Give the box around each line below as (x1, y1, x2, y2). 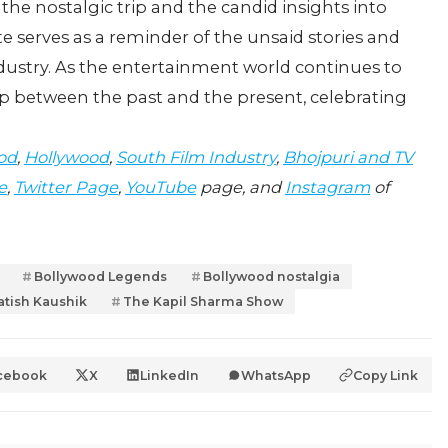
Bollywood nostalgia (203, 269, 340, 285)
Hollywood (24, 147, 109, 168)
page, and (196, 177, 285, 198)
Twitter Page (14, 177, 118, 198)
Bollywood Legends (34, 269, 167, 285)
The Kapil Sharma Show (123, 294, 283, 310)
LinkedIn (140, 367, 199, 383)
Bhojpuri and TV (283, 147, 413, 168)
